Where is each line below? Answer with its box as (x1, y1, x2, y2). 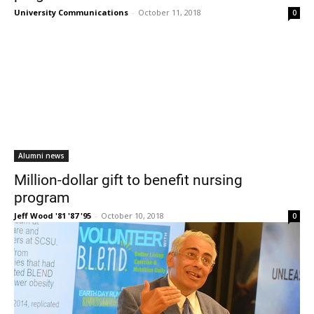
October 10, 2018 (101, 210, 164, 221)
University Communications (14, 6, 128, 18)
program (14, 186, 69, 207)
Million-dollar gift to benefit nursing (14, 169, 243, 189)
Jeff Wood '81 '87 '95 (14, 210, 91, 221)
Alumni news (18, 150, 64, 161)
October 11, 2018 (138, 6, 201, 18)
